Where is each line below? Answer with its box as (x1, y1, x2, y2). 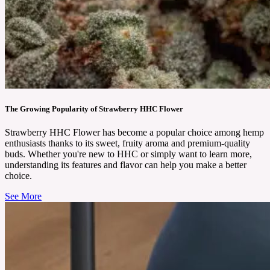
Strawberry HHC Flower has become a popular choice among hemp (5, 127, 264, 138)
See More (5, 191, 42, 202)
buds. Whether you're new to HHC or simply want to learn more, (5, 149, 252, 160)
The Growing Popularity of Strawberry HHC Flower (5, 104, 183, 114)
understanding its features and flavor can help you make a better (5, 160, 246, 171)
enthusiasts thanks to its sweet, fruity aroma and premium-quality (5, 138, 250, 149)
